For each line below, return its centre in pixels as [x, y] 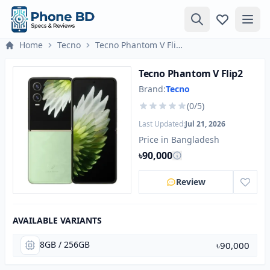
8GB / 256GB [65, 244]
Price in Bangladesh [179, 140]
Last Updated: [162, 124]
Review [191, 182]
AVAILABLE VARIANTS [57, 220]
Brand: [152, 89]
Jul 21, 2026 [205, 124]
